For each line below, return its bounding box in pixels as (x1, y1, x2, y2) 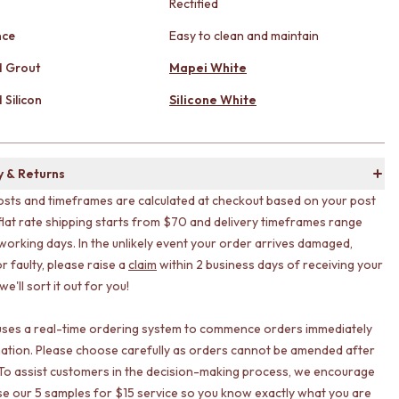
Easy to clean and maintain (169, 28, 319, 44)
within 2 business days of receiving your (157, 256, 383, 273)
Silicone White (169, 92, 256, 108)
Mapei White (169, 60, 247, 76)
